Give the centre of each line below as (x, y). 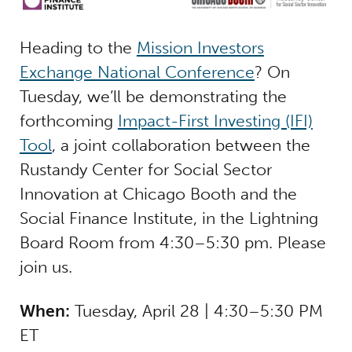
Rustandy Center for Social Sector (145, 169)
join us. (46, 266)
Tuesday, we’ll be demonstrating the (153, 96)
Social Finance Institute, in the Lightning (169, 218)
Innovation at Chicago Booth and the (158, 193)
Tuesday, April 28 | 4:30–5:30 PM (196, 311)
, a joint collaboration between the (181, 145)
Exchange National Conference (137, 71)
